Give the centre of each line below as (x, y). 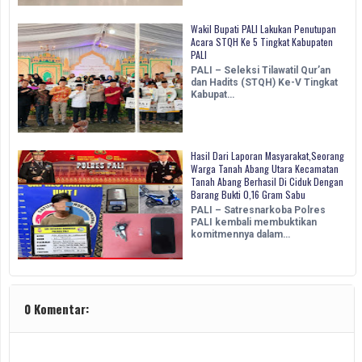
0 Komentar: (57, 309)
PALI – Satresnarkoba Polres (258, 210)
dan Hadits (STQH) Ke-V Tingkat (264, 83)
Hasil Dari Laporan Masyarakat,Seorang (267, 156)
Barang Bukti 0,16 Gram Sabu (248, 195)
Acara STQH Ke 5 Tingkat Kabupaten (262, 42)
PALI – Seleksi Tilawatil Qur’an (261, 71)
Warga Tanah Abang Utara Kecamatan (265, 169)
